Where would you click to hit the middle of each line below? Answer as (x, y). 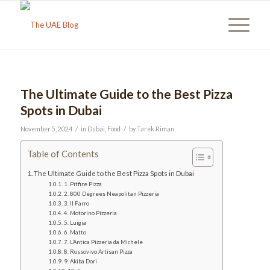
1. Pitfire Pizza (83, 184)
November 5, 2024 (46, 129)
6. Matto (75, 232)
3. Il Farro (76, 203)
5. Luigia (75, 223)
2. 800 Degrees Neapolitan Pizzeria (111, 194)
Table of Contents (63, 154)
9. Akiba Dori (80, 261)
